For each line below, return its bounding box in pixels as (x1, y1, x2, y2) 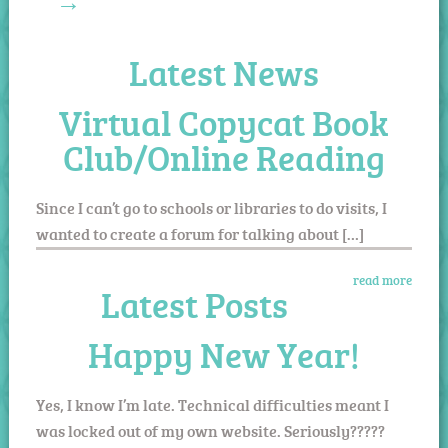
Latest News (128, 47, 319, 97)
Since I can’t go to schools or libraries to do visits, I (35, 196, 387, 219)
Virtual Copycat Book (59, 97, 389, 147)
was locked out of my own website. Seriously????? (35, 420, 385, 443)
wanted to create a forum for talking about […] (35, 222, 364, 245)
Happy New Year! (87, 330, 360, 380)
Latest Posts (100, 280, 288, 330)
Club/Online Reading (62, 132, 385, 182)
